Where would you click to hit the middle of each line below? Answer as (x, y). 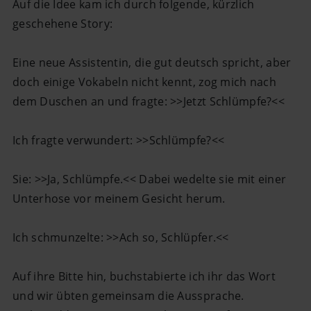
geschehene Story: (63, 23)
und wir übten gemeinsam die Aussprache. (128, 295)
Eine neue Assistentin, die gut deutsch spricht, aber (152, 62)
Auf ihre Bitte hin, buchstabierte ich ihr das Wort (144, 276)
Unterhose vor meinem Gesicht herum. (119, 198)
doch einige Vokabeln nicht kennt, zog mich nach (145, 82)
